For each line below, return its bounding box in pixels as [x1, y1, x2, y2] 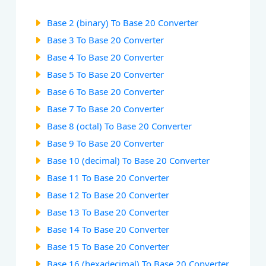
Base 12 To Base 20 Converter [47, 188, 170, 201]
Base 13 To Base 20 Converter [47, 205, 170, 218]
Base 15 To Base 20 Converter [47, 240, 170, 252]
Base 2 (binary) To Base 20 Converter [47, 16, 199, 28]
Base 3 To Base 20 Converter [47, 33, 164, 46]
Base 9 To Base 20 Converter [47, 137, 164, 149]
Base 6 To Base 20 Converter [47, 85, 164, 97]
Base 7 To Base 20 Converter [47, 102, 164, 115]
